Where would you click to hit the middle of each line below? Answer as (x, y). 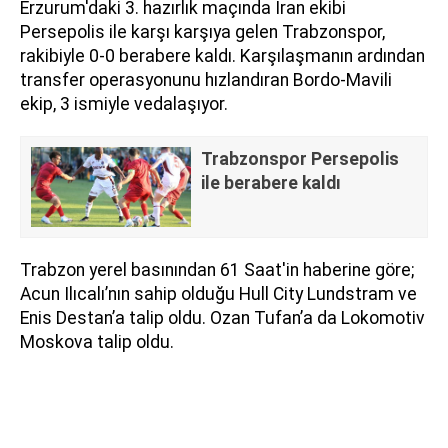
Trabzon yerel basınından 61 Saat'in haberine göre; (217, 269)
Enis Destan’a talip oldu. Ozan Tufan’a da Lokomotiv (222, 317)
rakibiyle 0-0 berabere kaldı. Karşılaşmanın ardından (222, 55)
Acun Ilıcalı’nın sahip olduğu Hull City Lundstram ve (218, 293)
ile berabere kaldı (271, 182)
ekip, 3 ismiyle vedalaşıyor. (124, 103)
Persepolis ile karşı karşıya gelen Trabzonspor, (202, 31)
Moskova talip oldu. (97, 341)
